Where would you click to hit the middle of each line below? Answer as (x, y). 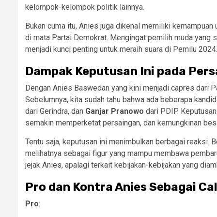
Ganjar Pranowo (115, 111)
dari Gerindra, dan (55, 111)
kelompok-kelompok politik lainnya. (85, 7)
